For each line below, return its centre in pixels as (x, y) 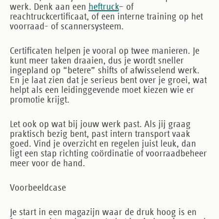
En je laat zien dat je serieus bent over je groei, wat (108, 80)
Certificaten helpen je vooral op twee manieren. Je (105, 51)
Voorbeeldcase (38, 187)
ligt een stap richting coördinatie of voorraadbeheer (108, 153)
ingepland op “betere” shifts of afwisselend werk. (105, 70)
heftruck (104, 7)
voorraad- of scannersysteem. (67, 26)
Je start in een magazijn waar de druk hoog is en (103, 212)
